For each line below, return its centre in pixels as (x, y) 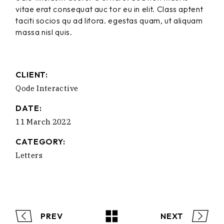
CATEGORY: (40, 141)
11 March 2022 (43, 121)
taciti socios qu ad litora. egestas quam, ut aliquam (109, 20)
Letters (29, 155)
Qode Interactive (47, 88)
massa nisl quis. (44, 32)
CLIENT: (32, 74)
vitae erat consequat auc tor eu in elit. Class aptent (109, 9)
